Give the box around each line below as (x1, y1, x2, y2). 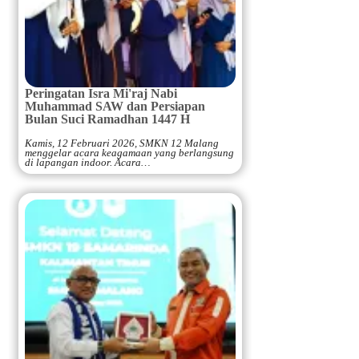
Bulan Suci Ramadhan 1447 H (25, 111, 191, 126)
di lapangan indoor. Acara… (25, 156, 151, 168)
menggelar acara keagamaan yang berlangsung (25, 147, 235, 159)
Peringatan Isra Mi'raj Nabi (25, 86, 178, 100)
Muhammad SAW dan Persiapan (25, 99, 206, 113)
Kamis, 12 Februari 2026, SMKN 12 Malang (25, 137, 220, 149)
